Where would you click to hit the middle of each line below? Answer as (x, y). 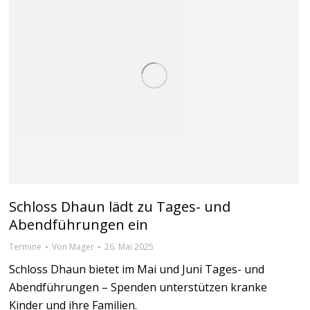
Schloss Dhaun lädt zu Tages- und (120, 206)
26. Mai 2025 (129, 246)
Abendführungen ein (79, 224)
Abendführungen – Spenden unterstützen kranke (138, 287)
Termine (25, 246)
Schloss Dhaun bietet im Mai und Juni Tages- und (137, 269)
